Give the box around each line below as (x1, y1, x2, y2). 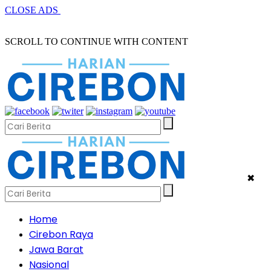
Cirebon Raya (29, 227, 93, 241)
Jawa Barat (29, 243, 83, 256)
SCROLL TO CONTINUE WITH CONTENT (5, 36, 188, 47)
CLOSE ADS (5, 5, 60, 15)
